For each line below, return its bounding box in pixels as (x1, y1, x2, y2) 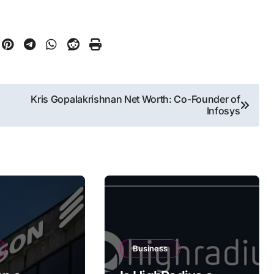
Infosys (206, 105, 240, 117)
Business (132, 243, 168, 253)
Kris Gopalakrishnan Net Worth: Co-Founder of (31, 93, 240, 105)
